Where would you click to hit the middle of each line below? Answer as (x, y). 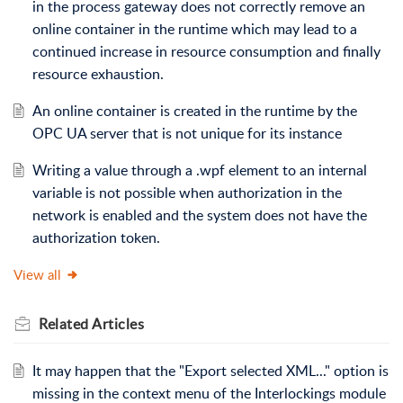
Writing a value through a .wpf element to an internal (199, 170)
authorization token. (96, 237)
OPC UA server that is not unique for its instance (187, 133)
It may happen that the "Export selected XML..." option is (210, 370)
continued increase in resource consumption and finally (206, 51)
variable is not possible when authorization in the (187, 192)
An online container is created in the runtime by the (194, 110)
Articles (118, 323)
